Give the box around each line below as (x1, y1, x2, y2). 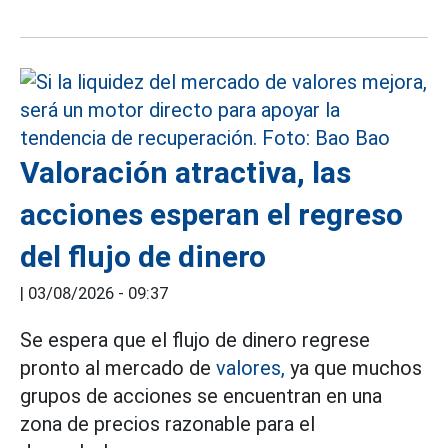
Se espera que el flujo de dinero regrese (20, 328, 370, 352)
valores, (216, 356, 285, 380)
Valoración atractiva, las (20, 155, 351, 190)
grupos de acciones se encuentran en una (20, 384, 382, 408)
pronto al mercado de (20, 356, 216, 380)
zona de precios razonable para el (20, 412, 315, 436)
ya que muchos (285, 356, 422, 380)
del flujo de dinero (20, 239, 266, 274)
